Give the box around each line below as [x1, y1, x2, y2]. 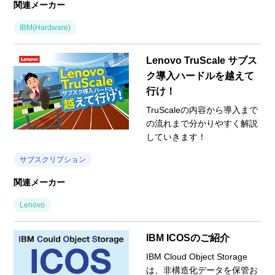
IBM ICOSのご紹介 [146, 232, 230, 243]
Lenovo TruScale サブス [146, 55, 257, 66]
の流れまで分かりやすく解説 [146, 118, 258, 128]
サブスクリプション [20, 155, 87, 164]
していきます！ [146, 131, 206, 142]
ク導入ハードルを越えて [146, 70, 254, 81]
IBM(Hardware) [20, 23, 71, 32]
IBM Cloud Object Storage [146, 251, 247, 261]
